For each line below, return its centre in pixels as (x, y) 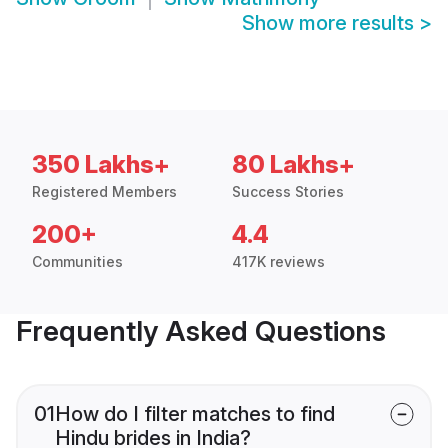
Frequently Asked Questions (201, 331)
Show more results (330, 23)
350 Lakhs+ (101, 165)
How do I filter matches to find (195, 414)
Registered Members (104, 192)
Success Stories (288, 192)
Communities (77, 262)
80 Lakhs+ (293, 165)
